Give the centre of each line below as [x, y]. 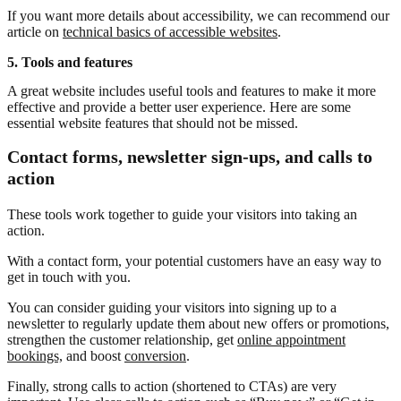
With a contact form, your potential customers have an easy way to [194, 260]
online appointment [291, 339]
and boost [94, 355]
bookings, [35, 355]
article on [35, 32]
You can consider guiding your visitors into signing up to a [172, 307]
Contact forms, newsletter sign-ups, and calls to [190, 156]
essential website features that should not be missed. [153, 123]
